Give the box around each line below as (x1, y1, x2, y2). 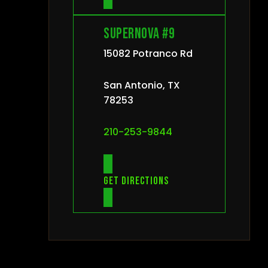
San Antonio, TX (103, 78, 180, 93)
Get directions (103, 175, 169, 188)
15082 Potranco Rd (103, 47, 193, 61)
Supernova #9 (103, 25, 175, 44)
